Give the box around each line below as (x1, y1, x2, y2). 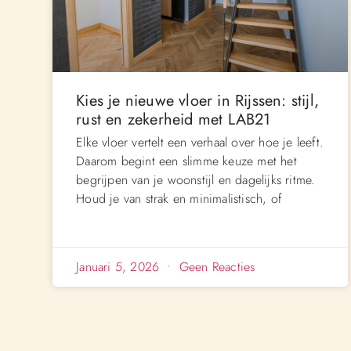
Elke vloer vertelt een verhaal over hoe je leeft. (76, 132, 324, 151)
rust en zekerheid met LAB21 (76, 107, 271, 131)
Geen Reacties (175, 257, 255, 276)
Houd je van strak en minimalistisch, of (76, 189, 282, 208)
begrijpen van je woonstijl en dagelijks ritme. (76, 170, 316, 189)
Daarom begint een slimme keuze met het (76, 151, 297, 170)
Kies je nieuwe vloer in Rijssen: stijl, (76, 89, 319, 112)
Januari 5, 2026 (76, 257, 164, 276)
